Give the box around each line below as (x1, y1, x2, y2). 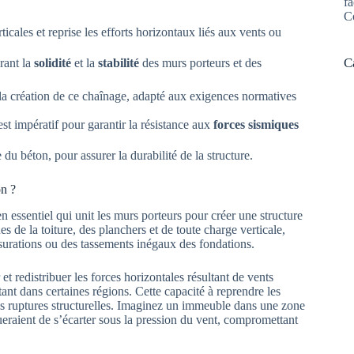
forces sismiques (213, 118, 299, 132)
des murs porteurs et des (139, 56, 262, 70)
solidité (34, 56, 71, 70)
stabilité (98, 56, 139, 70)
